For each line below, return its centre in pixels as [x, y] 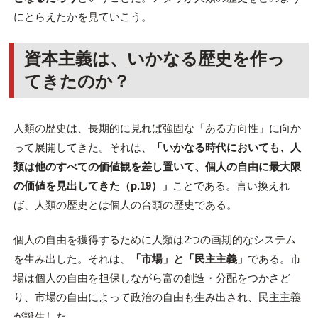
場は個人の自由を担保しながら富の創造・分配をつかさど [152, 278]
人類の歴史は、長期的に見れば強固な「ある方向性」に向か [157, 128]
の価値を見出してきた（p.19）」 [93, 185]
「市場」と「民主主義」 [189, 259]
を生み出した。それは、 [72, 259]
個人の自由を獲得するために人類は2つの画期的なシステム [154, 240]
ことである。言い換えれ [231, 185]
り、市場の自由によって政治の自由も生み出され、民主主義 [157, 297]
